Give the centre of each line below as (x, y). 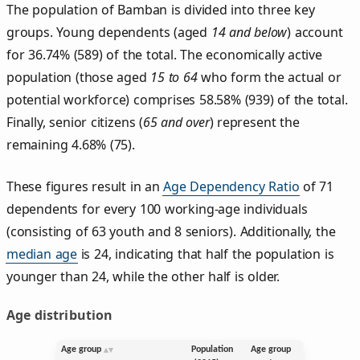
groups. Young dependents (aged (109, 32)
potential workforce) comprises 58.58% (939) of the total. (177, 99)
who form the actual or (269, 77)
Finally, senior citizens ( (75, 122)
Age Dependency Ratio (231, 186)
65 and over (176, 122)
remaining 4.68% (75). (71, 144)
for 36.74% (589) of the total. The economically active (164, 54)
